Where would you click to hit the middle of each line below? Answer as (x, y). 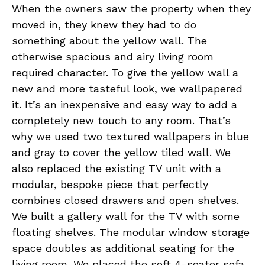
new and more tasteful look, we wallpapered (127, 88)
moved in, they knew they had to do (104, 24)
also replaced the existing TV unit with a (117, 168)
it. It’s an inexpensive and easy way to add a (125, 104)
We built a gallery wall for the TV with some (126, 216)
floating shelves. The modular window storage (131, 232)
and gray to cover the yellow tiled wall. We (121, 152)
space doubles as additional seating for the (123, 248)
